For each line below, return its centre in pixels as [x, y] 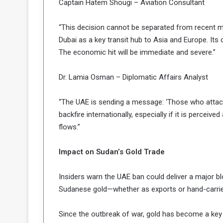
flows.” [69, 127]
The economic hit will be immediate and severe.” [137, 52]
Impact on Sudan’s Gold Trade [112, 152]
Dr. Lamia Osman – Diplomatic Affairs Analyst [133, 77]
